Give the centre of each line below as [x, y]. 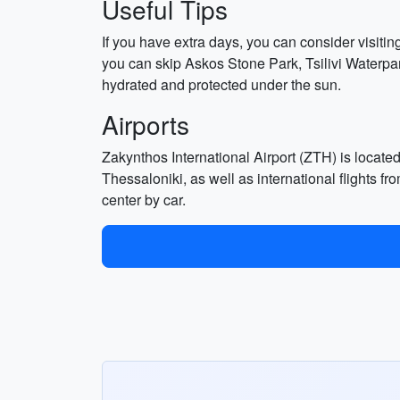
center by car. [144, 200]
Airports [146, 124]
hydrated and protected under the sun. [221, 84]
